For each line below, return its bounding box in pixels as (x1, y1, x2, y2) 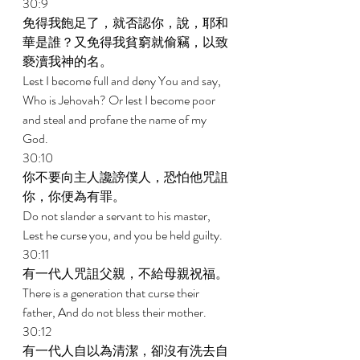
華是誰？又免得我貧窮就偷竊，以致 (22, 33, 228, 51)
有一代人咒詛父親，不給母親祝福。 (22, 264, 231, 283)
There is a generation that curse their (22, 284, 202, 302)
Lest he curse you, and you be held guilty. (22, 226, 225, 244)
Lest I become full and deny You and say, (22, 72, 223, 90)
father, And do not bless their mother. (22, 303, 209, 321)
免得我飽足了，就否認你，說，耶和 (22, 14, 228, 32)
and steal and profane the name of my (22, 110, 209, 129)
